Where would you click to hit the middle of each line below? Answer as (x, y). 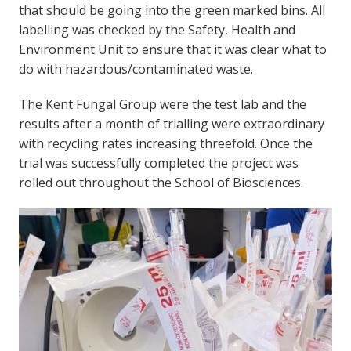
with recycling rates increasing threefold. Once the (165, 143)
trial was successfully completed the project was (158, 163)
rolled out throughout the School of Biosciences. (161, 182)
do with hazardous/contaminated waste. (136, 69)
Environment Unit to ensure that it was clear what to (172, 49)
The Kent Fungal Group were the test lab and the (162, 104)
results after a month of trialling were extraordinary (171, 123)
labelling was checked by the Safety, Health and (157, 29)
